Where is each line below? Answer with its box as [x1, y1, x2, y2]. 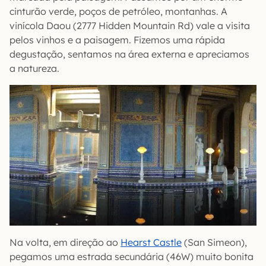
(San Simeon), [182, 236, 247, 248]
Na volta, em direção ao [9, 236, 121, 248]
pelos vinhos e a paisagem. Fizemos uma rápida [9, 33, 225, 46]
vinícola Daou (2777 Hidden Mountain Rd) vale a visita [9, 19, 250, 31]
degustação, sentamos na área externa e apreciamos [9, 47, 249, 60]
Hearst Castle [121, 236, 182, 248]
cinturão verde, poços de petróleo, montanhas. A [9, 5, 227, 17]
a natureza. [9, 62, 59, 74]
